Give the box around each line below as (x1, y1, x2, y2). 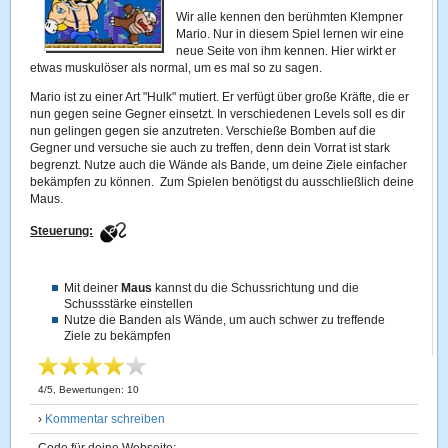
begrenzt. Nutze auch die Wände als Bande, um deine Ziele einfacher (30, 158, 408, 172)
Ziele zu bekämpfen (64, 329, 172, 343)
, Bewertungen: (53, 384, 128, 395)
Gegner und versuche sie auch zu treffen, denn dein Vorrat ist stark (30, 141, 391, 155)
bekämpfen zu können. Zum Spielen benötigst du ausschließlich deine (30, 175, 415, 189)
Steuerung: (30, 224, 94, 239)
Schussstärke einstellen (64, 297, 194, 311)
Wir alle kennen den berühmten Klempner (176, 10, 404, 24)
